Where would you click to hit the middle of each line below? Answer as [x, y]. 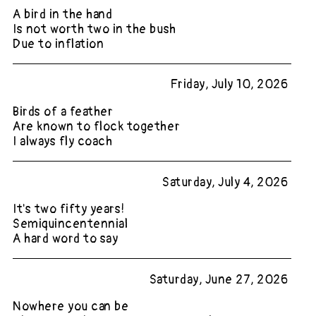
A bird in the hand [63, 14]
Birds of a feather [63, 111]
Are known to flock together [97, 126]
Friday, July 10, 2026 [229, 85]
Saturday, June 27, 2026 [219, 280]
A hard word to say [66, 239]
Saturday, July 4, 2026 [225, 182]
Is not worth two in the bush [95, 29]
